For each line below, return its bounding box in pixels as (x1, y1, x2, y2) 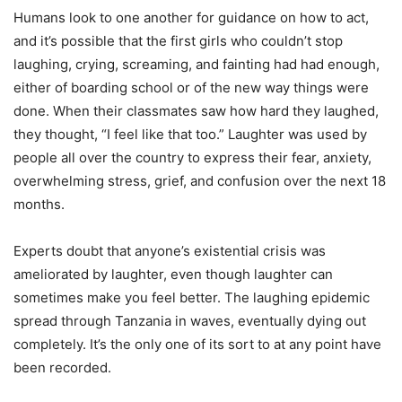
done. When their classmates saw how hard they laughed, (13, 102, 379, 119)
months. (13, 196, 65, 213)
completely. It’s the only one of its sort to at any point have (13, 336, 381, 353)
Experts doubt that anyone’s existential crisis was (13, 242, 326, 259)
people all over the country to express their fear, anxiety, (13, 149, 371, 166)
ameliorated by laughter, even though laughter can (13, 266, 333, 283)
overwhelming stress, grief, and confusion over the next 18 (13, 172, 386, 189)
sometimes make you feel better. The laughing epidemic (13, 289, 370, 306)
